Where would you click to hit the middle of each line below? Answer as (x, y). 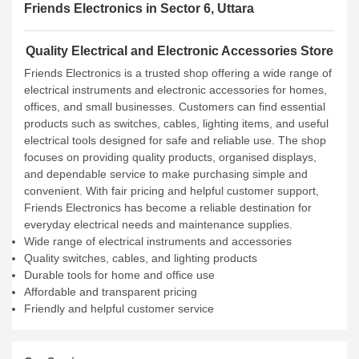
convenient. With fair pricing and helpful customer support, (171, 191)
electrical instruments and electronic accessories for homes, (175, 90)
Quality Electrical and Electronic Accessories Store (179, 51)
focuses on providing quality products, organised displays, (170, 157)
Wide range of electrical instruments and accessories (158, 241)
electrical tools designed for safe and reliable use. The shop (175, 140)
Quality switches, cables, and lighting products (141, 258)
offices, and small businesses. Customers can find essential (175, 107)
